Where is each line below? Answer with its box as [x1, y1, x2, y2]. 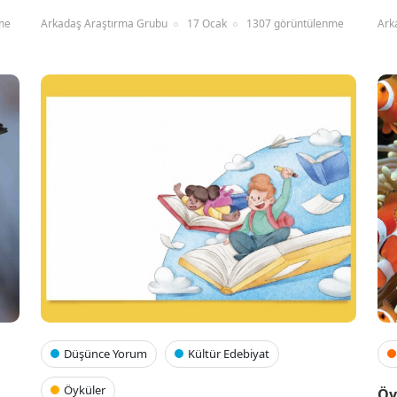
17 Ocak [187, 16, 227, 32]
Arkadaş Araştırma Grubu [41, 16, 167, 32]
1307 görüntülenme [246, 16, 344, 32]
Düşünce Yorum [64, 346, 147, 362]
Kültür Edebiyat [188, 346, 269, 362]
